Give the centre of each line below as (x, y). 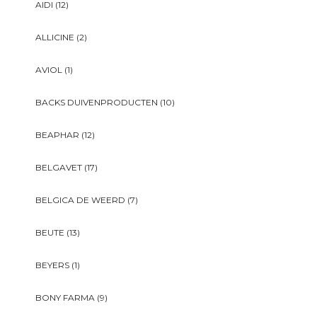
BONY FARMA (65, 298)
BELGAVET (59, 168)
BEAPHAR (57, 135)
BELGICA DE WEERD (80, 200)
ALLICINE (55, 38)
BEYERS (52, 265)
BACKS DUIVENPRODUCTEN (97, 103)
